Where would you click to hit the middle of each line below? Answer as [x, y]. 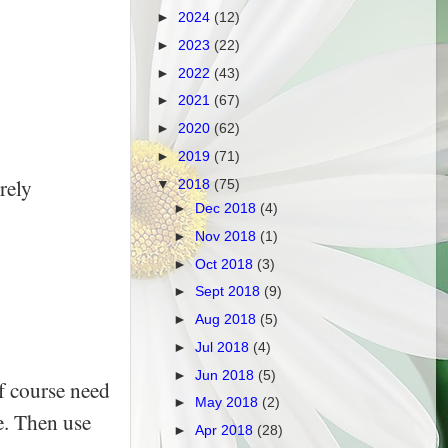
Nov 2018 [228, 235]
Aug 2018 [228, 319]
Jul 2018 [224, 346]
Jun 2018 [227, 374]
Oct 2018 [226, 263]
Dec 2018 [228, 207]
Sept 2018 [230, 291]
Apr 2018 [226, 430]
